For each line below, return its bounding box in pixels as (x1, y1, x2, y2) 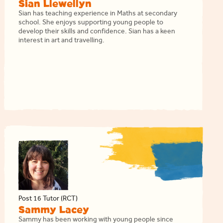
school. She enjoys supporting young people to (18, 20, 163, 27)
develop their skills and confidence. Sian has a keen (18, 29, 175, 36)
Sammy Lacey (18, 206, 89, 215)
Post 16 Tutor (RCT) (18, 196, 78, 203)
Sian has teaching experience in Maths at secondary (18, 11, 177, 18)
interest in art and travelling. (18, 38, 105, 45)
